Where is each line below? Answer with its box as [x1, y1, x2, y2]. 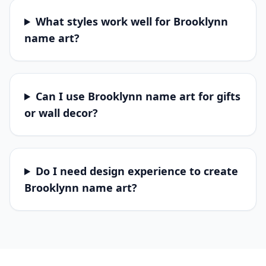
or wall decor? [24, 106, 98, 120]
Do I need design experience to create [36, 164, 239, 178]
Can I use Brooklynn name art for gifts [36, 89, 241, 103]
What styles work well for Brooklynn [36, 14, 229, 28]
